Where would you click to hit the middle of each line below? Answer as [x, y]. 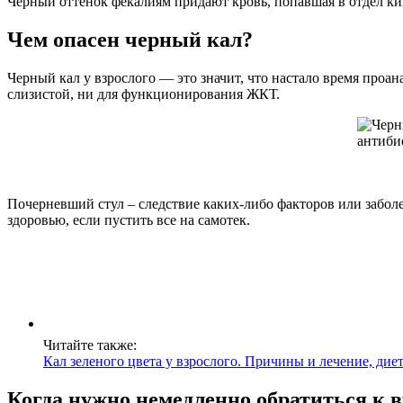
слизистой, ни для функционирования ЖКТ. [143, 94]
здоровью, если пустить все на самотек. [129, 219]
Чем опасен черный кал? [130, 39]
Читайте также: [90, 345]
